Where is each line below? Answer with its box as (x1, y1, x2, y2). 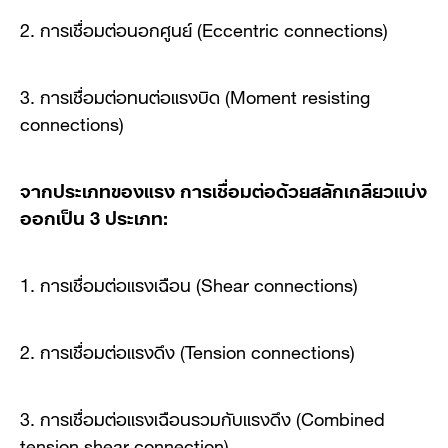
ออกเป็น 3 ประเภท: (20, 198, 168, 233)
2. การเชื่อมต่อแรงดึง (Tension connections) (20, 332, 355, 367)
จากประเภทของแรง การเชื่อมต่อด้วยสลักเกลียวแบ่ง (20, 171, 427, 206)
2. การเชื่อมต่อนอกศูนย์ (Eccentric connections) (20, 10, 388, 45)
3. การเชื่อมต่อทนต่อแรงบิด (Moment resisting (20, 77, 370, 112)
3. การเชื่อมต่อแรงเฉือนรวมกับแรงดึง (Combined (20, 399, 385, 434)
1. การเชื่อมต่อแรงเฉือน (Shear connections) (20, 265, 358, 300)
